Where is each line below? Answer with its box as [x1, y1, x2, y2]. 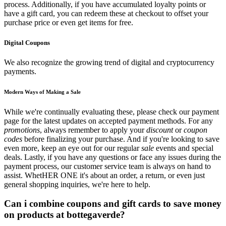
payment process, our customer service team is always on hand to [4, 161, 211, 171]
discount [146, 125, 173, 134]
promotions [4, 125, 40, 134]
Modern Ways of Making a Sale [4, 88, 81, 95]
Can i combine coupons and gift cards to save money [4, 198, 221, 209]
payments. [4, 67, 36, 76]
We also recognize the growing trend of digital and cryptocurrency [4, 58, 214, 67]
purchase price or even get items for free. [4, 18, 133, 27]
